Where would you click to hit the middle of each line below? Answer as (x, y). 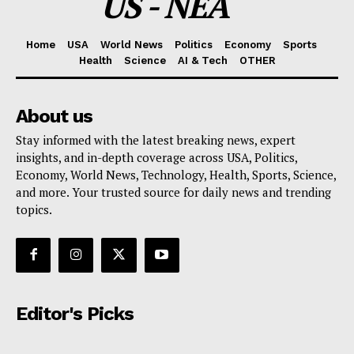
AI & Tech (202, 60)
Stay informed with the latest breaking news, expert (156, 139)
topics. (34, 209)
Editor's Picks (75, 313)
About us (54, 116)
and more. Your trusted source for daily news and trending (173, 192)
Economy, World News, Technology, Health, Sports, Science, (176, 174)
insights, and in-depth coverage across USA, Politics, (156, 157)
